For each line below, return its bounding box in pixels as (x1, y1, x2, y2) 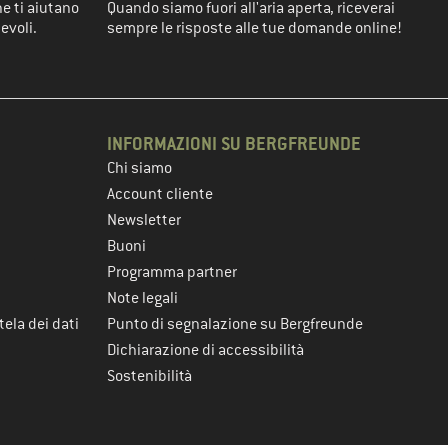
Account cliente (107, 184, 213, 204)
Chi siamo (107, 158, 172, 178)
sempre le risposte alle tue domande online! (107, 18, 402, 38)
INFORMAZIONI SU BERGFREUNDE (107, 132, 361, 155)
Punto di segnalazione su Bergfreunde (107, 314, 363, 334)
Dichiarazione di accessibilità (107, 340, 304, 360)
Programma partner (107, 262, 237, 282)
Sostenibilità (107, 366, 192, 386)
